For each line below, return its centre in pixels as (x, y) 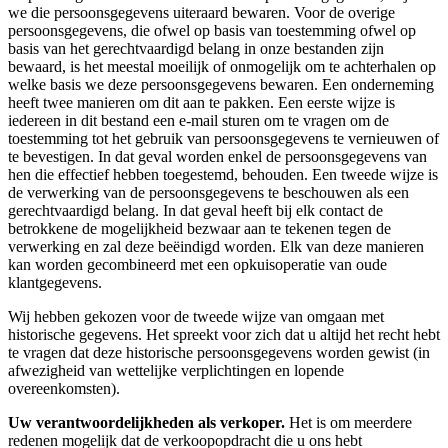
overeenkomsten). (64, 388)
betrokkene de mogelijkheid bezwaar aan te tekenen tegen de (199, 228)
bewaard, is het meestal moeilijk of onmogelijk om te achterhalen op (222, 66)
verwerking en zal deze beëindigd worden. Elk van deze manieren (216, 246)
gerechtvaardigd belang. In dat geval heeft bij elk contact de (195, 210)
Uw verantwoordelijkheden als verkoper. (146, 422)
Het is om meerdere (348, 422)
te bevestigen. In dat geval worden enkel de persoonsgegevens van (217, 156)
